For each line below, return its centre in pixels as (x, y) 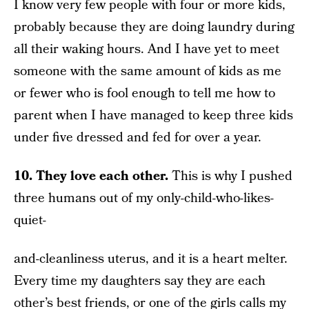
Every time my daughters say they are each (140, 281)
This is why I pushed (230, 176)
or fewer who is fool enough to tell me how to (144, 93)
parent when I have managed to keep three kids (153, 116)
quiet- (30, 220)
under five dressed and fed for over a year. (138, 138)
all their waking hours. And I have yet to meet (147, 49)
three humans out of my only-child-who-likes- (144, 198)
